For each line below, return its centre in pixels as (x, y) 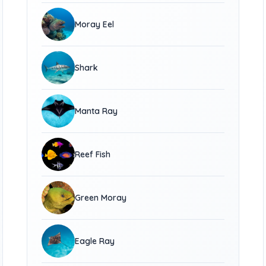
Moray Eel (95, 24)
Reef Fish (93, 154)
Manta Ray (96, 111)
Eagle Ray (95, 241)
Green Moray (101, 198)
